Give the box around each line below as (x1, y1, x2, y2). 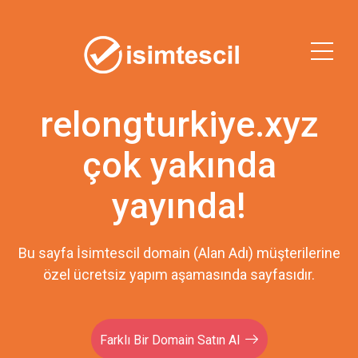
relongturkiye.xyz (39, 103, 319, 145)
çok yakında (82, 144, 276, 186)
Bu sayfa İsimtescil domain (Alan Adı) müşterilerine (18, 245, 340, 261)
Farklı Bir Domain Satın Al (100, 332, 240, 348)
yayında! (112, 185, 246, 227)
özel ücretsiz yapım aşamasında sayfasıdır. (43, 266, 315, 283)
